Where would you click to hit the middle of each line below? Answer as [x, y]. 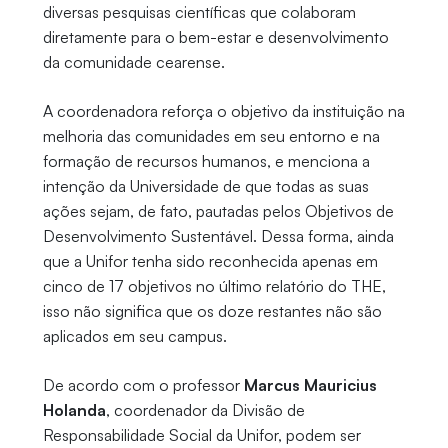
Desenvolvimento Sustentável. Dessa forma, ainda [218, 236]
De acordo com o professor [143, 385]
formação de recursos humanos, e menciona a [206, 161]
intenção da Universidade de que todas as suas [205, 186]
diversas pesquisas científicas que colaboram [199, 12]
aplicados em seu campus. [134, 336]
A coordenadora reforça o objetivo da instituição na [223, 111]
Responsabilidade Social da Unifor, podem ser [201, 435]
